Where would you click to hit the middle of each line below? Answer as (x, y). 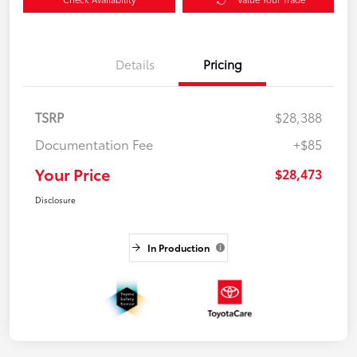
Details (135, 64)
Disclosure (55, 200)
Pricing (222, 64)
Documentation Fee (94, 144)
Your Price (73, 174)
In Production (178, 248)
